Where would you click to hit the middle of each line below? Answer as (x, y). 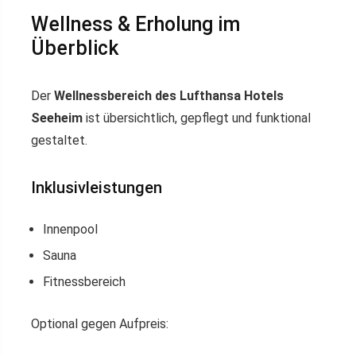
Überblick (75, 48)
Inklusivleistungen (97, 188)
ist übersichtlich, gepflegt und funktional (197, 118)
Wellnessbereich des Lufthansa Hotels (169, 96)
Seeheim (57, 118)
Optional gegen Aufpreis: (100, 324)
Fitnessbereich (84, 282)
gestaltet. (59, 141)
